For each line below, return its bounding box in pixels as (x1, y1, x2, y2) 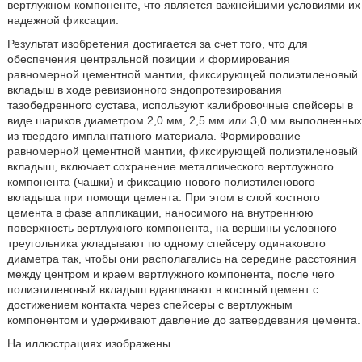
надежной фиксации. (6, 14, 119, 27)
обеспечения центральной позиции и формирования (6, 53, 290, 65)
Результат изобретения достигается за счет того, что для (6, 37, 308, 50)
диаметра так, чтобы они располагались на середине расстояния (6, 252, 356, 265)
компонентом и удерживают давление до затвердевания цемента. (6, 314, 360, 326)
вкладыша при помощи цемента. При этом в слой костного (6, 191, 320, 204)
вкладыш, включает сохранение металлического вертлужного (6, 160, 334, 173)
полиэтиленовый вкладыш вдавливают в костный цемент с (6, 283, 318, 296)
